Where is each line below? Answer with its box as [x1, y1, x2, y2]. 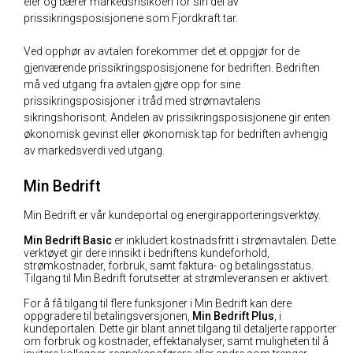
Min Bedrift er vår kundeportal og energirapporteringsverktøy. [24, 209, 321, 221]
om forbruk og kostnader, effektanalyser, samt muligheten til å [24, 335, 329, 347]
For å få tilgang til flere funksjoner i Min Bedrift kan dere [24, 297, 292, 310]
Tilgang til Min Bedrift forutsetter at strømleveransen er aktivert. [24, 272, 330, 284]
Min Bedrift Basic [24, 234, 112, 247]
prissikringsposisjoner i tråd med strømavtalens [24, 95, 261, 107]
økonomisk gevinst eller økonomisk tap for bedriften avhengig [24, 128, 328, 140]
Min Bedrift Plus [192, 310, 274, 322]
